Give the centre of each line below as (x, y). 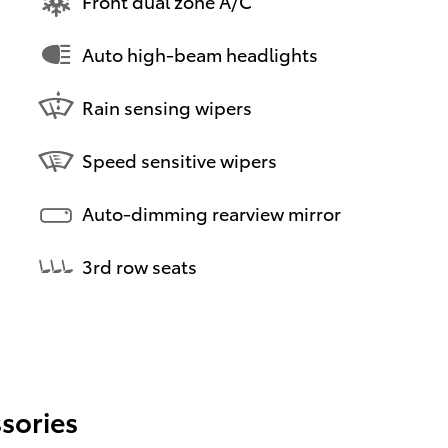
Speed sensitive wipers (179, 160)
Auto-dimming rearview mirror (211, 213)
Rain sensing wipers (167, 107)
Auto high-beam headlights (200, 54)
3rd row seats (139, 266)
